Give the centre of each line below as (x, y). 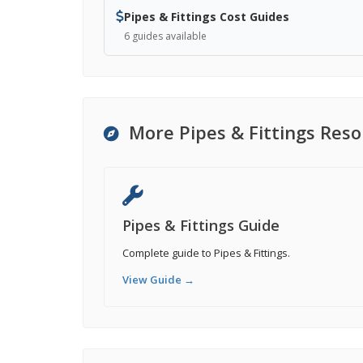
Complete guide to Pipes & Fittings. (206, 253)
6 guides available (165, 36)
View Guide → (158, 280)
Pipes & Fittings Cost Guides (207, 17)
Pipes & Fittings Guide (201, 225)
